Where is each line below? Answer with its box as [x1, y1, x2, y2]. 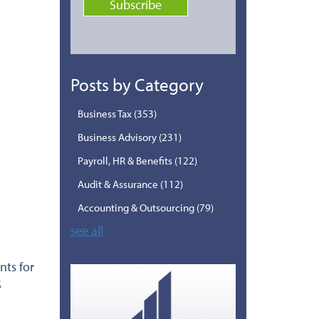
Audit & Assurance [77, 177, 160, 191]
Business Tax [77, 106, 134, 120]
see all [70, 221, 103, 239]
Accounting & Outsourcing [77, 200, 197, 214]
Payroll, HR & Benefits [77, 153, 174, 167]
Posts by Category [70, 73, 204, 95]
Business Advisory [77, 130, 159, 144]
